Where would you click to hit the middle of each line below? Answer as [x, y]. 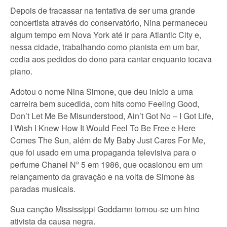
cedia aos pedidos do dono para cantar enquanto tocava [111, 59]
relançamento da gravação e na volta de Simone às [102, 177]
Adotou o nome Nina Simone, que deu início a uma [102, 91]
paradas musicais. [43, 189]
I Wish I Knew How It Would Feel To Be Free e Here [103, 128]
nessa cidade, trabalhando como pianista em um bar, [105, 47]
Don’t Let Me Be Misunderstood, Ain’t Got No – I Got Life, [112, 116]
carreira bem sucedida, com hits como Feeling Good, [105, 104]
